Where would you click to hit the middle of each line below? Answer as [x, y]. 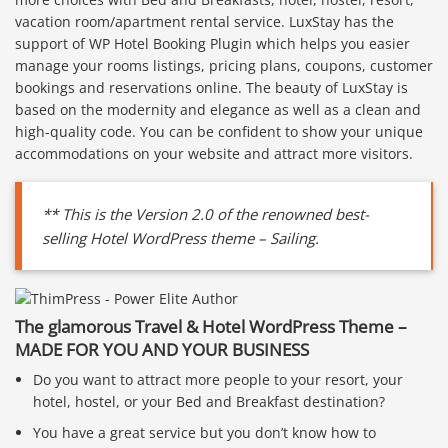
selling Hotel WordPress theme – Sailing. [180, 237]
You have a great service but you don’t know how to [205, 432]
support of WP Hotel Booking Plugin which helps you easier [212, 43]
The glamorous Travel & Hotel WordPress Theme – [211, 326]
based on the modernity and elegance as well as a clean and [218, 109]
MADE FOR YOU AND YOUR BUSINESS [162, 349]
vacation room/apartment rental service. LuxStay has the [204, 21]
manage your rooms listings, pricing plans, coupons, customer [224, 65]
